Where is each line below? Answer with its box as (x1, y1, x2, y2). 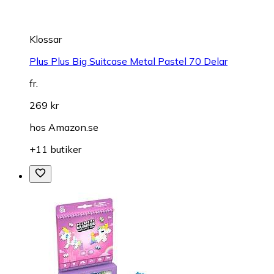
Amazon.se (48, 120, 98, 133)
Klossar (29, 32, 62, 45)
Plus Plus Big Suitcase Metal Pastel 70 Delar (29, 54, 228, 67)
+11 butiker (29, 143, 81, 155)
